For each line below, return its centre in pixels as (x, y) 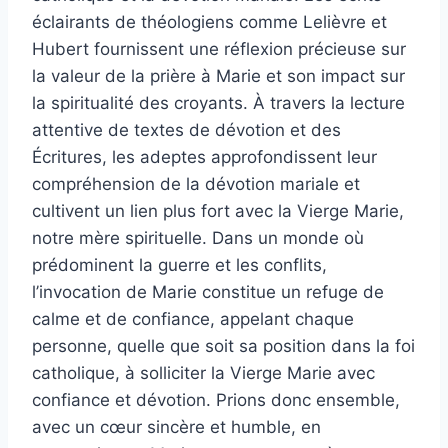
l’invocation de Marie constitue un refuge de (208, 291)
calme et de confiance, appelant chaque (193, 318)
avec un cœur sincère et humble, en (176, 426)
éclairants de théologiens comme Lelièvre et (209, 21)
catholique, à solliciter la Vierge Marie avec (203, 372)
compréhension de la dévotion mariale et (196, 183)
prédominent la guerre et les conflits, (179, 264)
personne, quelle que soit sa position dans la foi (223, 345)
